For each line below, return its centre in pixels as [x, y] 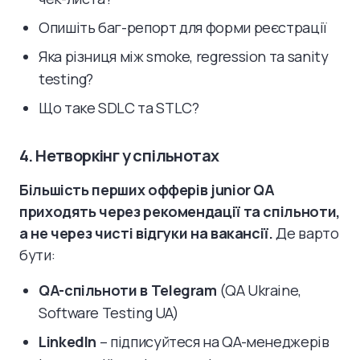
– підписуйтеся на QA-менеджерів [213, 341]
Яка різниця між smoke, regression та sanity [184, 56]
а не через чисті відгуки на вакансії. [146, 233]
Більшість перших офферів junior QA [147, 189]
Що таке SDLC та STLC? [119, 107]
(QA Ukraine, [259, 290]
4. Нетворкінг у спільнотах [119, 155]
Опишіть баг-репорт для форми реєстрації [183, 27]
